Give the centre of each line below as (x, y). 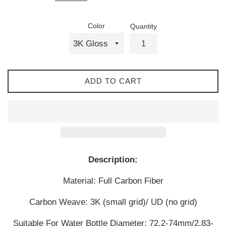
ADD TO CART (113, 81)
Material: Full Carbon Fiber (113, 181)
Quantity (143, 27)
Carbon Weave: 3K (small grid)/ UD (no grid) (113, 202)
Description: (113, 160)
